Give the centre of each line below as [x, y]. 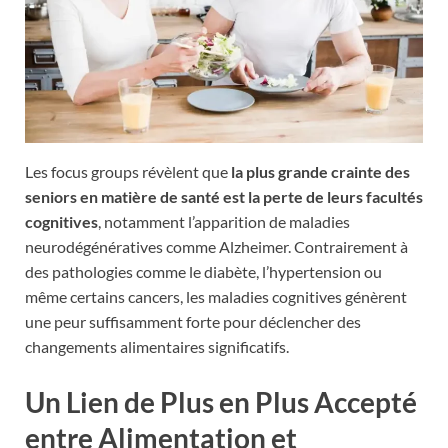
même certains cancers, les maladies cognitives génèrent [216, 296]
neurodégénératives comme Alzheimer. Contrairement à [216, 246]
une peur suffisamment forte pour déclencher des [193, 321]
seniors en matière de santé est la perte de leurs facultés [224, 196]
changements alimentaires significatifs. [157, 346]
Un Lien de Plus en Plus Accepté [221, 401]
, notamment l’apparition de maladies [224, 221]
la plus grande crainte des [320, 171]
